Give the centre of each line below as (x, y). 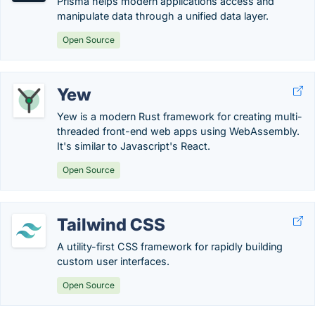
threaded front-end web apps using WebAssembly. (178, 131)
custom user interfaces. (113, 261)
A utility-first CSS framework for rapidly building (170, 246)
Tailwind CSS (111, 225)
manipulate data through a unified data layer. (163, 16)
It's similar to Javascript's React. (134, 146)
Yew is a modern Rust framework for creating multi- (180, 116)
